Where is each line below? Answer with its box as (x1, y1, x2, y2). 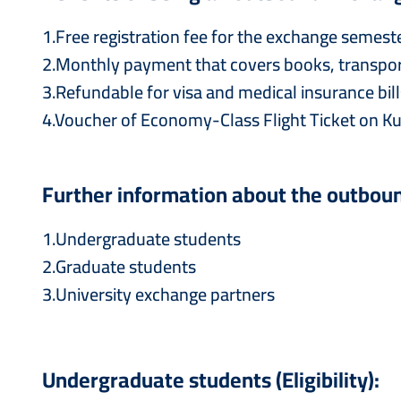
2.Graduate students (42, 250, 196, 283)
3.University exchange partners (42, 277, 275, 311)
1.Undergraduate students (42, 222, 241, 255)
